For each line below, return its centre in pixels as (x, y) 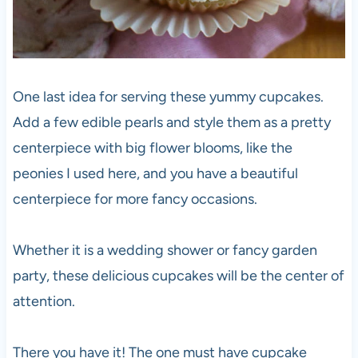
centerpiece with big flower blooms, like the (152, 147)
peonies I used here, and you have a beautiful (155, 173)
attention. (44, 301)
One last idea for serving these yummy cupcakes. (168, 96)
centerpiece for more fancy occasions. (135, 199)
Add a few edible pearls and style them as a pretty (171, 122)
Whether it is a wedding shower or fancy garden (165, 250)
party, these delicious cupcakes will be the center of (178, 275)
